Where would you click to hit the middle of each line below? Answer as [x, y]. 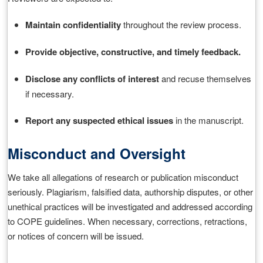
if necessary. [50, 94]
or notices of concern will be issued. [76, 236]
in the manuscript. [208, 120]
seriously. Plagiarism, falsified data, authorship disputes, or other [130, 192]
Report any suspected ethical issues [99, 120]
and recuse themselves [205, 78]
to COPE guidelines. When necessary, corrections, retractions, [127, 221]
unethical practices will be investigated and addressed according [130, 206]
